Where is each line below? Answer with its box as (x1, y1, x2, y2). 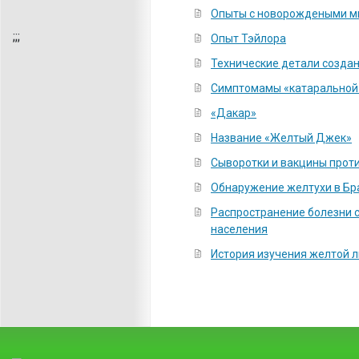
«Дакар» (211, 107, 256, 119)
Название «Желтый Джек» (211, 131, 352, 144)
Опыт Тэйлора (211, 32, 286, 45)
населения (211, 223, 268, 236)
